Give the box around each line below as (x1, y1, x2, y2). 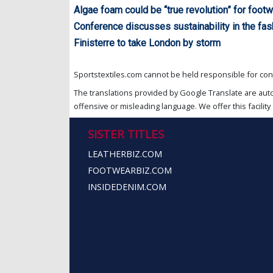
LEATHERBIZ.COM (88, 147, 162, 160)
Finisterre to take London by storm (74, 37, 221, 49)
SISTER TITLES (88, 126, 164, 141)
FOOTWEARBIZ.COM (88, 164, 172, 176)
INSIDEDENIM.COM (88, 180, 166, 193)
